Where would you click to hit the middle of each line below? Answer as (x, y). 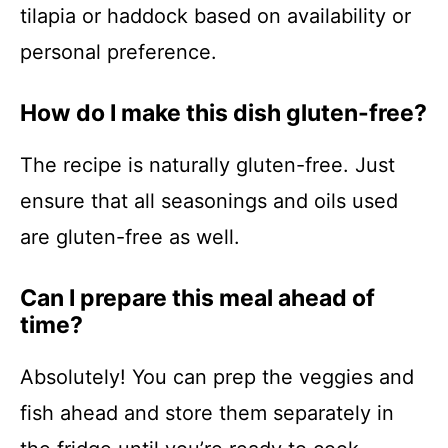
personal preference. (118, 52)
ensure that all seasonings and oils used (209, 201)
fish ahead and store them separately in (207, 413)
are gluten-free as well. (130, 237)
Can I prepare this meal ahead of (197, 298)
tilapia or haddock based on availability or (215, 16)
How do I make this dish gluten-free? (223, 113)
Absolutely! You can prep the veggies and (217, 377)
